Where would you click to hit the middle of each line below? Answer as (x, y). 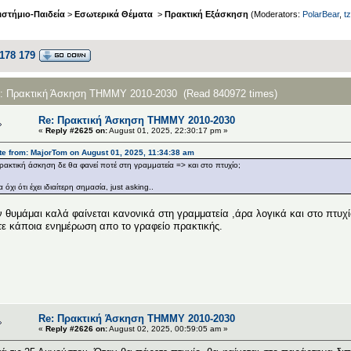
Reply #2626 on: (76, 328)
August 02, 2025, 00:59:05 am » (168, 328)
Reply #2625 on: (76, 130)
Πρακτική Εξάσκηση (206, 14)
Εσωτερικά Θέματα (115, 14)
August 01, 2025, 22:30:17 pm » (168, 130)
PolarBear (321, 14)
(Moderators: (275, 14)
